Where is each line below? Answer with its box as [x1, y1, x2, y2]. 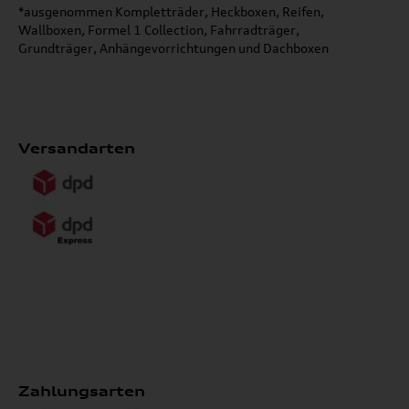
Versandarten [18, 140, 135, 158]
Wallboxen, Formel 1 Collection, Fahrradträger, [18, 22, 299, 38]
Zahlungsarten [18, 382, 145, 400]
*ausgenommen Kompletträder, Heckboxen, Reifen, [18, 4, 324, 20]
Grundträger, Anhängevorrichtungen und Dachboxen [18, 40, 329, 57]
